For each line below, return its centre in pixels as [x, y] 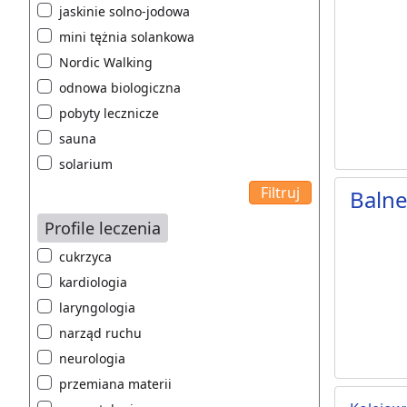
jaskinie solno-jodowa [124, 12]
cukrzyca [85, 257]
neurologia [92, 359]
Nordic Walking [106, 63]
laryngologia [97, 308]
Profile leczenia [103, 228]
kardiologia [93, 283]
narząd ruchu [100, 333]
